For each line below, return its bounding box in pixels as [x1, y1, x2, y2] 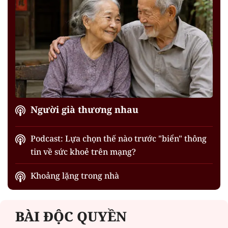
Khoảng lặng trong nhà [31, 170, 119, 182]
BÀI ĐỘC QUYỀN [15, 207, 127, 226]
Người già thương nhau [31, 103, 138, 116]
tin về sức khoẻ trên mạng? [31, 146, 136, 158]
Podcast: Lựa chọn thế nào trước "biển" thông [31, 133, 207, 145]
